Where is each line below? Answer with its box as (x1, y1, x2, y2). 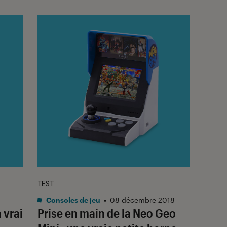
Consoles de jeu (45, 195, 100, 204)
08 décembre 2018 (110, 195, 175, 204)
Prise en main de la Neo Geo (37, 205, 176, 220)
